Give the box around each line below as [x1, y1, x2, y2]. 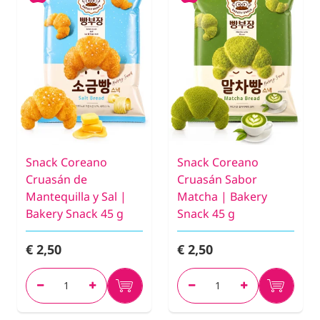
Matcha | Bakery [177, 188, 267, 204]
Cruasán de [26, 171, 87, 187]
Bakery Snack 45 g [26, 205, 124, 221]
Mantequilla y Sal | [26, 188, 126, 204]
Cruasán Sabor [177, 171, 257, 187]
